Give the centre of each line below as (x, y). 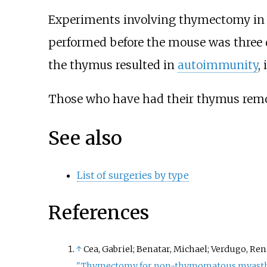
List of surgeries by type (133, 176)
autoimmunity (218, 65)
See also (85, 138)
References (98, 212)
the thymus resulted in (113, 65)
